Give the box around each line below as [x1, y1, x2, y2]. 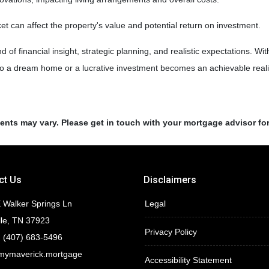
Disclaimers [144, 174, 196, 186]
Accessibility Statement [145, 255, 232, 265]
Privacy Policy [145, 227, 197, 237]
